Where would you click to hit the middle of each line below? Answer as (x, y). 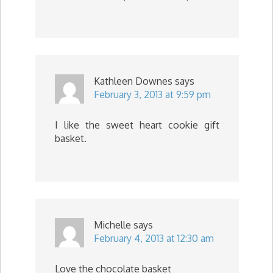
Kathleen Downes (133, 81)
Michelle (112, 225)
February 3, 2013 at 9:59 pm (152, 94)
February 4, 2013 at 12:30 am (154, 238)
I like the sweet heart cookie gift (137, 125)
